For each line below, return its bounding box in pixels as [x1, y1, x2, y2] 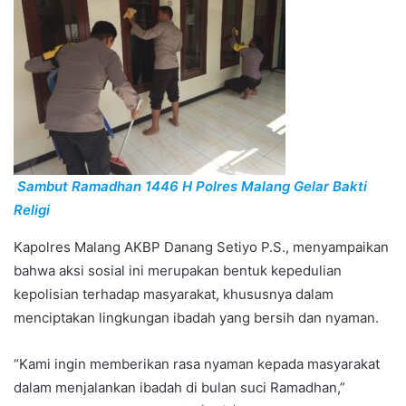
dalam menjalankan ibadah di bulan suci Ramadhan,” [14, 379, 345, 397]
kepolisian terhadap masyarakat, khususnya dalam [14, 285, 333, 304]
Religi [14, 201, 50, 219]
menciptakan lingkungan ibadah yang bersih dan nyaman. [14, 309, 379, 327]
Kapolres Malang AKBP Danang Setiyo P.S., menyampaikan [14, 238, 389, 256]
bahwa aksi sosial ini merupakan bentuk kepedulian [14, 262, 342, 280]
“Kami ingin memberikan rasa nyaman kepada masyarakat [14, 355, 380, 373]
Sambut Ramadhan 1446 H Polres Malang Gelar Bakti [16, 178, 367, 196]
